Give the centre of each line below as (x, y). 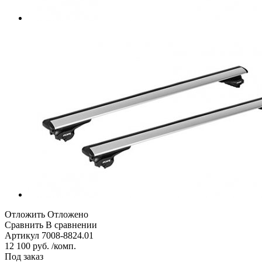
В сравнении (71, 225)
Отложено (68, 214)
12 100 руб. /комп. (40, 246)
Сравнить (24, 225)
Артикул (22, 235)
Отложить (25, 214)
